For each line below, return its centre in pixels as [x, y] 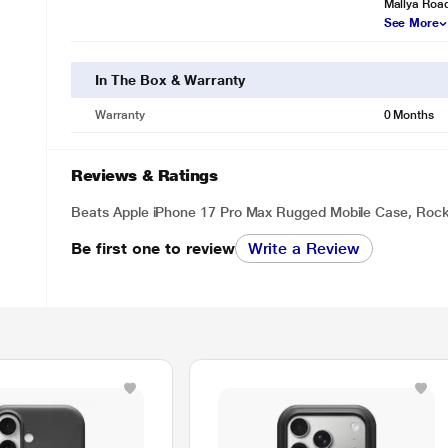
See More [411, 23]
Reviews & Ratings [144, 175]
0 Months [409, 115]
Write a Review [303, 248]
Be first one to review [153, 248]
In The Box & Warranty [170, 80]
